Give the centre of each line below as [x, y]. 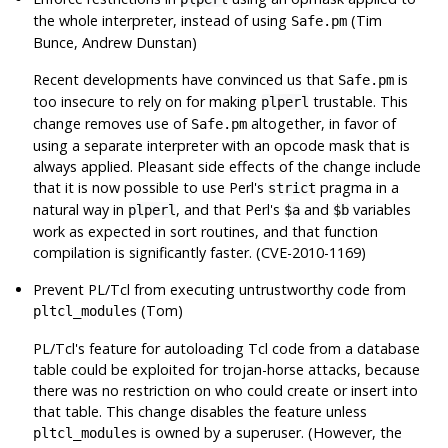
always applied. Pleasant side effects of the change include [227, 166]
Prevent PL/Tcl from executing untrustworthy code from [220, 289]
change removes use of [112, 123]
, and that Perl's [230, 209]
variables [380, 209]
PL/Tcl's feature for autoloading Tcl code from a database [227, 348]
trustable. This [359, 101]
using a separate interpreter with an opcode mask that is [222, 145]
